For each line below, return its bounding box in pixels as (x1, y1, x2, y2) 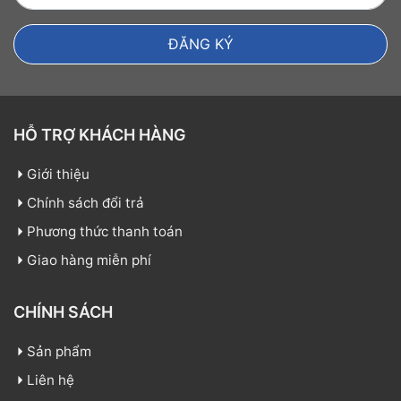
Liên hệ (27, 371, 74, 389)
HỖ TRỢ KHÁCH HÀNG (13, 125, 186, 145)
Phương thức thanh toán (27, 223, 183, 241)
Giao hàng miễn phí (27, 252, 151, 269)
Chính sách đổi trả (27, 194, 144, 212)
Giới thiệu (27, 166, 90, 183)
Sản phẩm (27, 343, 91, 361)
